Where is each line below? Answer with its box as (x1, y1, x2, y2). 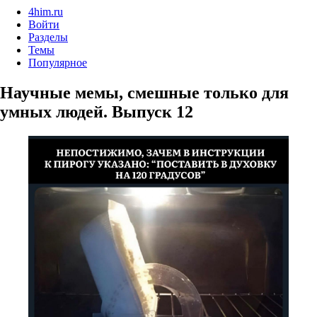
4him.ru (28, 6, 63, 18)
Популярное (28, 57, 87, 69)
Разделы (28, 31, 68, 43)
